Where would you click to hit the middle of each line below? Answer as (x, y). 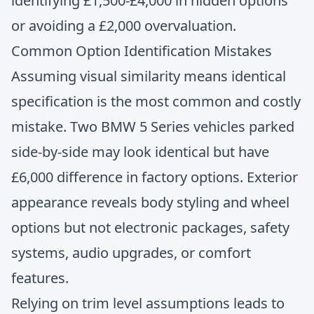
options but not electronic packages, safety (150, 227)
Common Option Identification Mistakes (142, 51)
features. (40, 278)
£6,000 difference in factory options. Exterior (155, 177)
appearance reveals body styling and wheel (150, 202)
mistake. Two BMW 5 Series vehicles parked (153, 127)
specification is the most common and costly (156, 101)
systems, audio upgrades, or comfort (131, 253)
